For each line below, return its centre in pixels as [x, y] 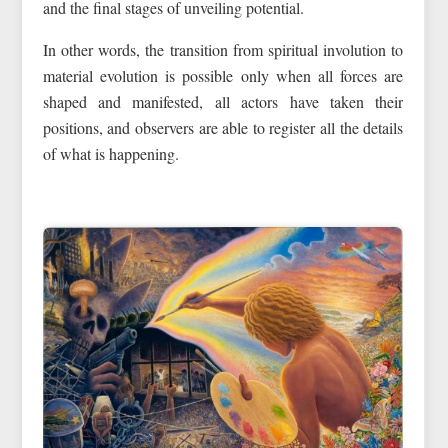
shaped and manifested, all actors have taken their [223, 101]
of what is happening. [110, 153]
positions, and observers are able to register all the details [223, 127]
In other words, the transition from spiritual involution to [223, 49]
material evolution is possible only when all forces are [223, 75]
